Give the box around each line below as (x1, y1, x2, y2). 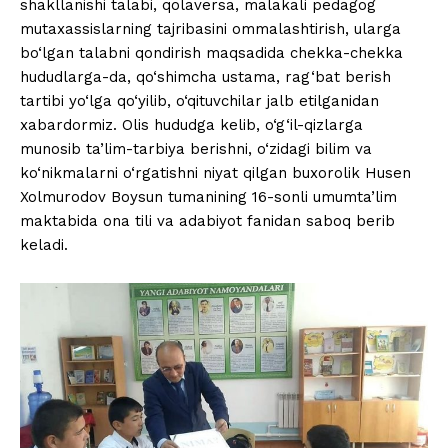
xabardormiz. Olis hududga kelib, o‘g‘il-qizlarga (20, 116, 363, 135)
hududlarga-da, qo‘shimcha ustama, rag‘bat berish (20, 68, 391, 87)
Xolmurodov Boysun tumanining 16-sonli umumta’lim (20, 188, 397, 207)
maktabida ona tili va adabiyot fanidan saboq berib (20, 212, 395, 231)
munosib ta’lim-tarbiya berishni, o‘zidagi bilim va (20, 140, 372, 159)
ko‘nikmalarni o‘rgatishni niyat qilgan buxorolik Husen (20, 164, 411, 183)
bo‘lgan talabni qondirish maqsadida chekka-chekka (20, 44, 403, 63)
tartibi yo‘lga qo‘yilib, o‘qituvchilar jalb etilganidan (20, 92, 379, 111)
